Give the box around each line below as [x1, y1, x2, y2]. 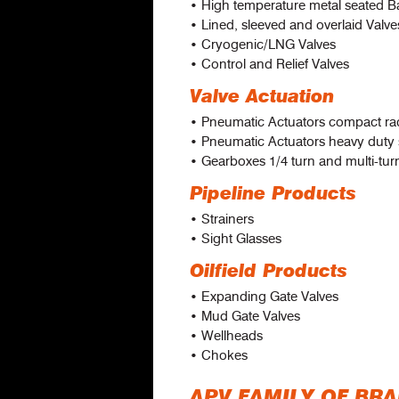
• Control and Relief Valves [190, 56, 349, 72]
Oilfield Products [190, 263, 347, 281]
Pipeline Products [190, 185, 356, 203]
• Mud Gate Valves [190, 308, 300, 324]
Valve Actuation [190, 88, 334, 106]
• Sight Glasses [190, 231, 281, 247]
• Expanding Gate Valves [190, 289, 338, 305]
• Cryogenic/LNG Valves [190, 37, 336, 53]
